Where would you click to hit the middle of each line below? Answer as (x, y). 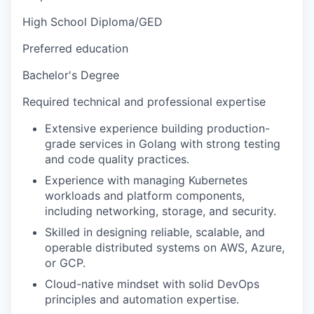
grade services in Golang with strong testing (163, 144)
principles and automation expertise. (142, 299)
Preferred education (75, 48)
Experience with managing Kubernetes (146, 180)
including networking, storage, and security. (161, 211)
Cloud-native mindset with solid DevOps (152, 284)
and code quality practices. (117, 159)
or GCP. (65, 263)
